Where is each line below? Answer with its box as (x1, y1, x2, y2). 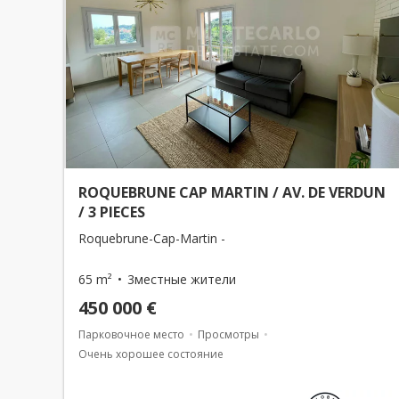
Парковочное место (78, 327, 184, 342)
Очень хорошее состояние (78, 346, 224, 362)
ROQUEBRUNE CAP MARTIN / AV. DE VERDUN (78, 183, 386, 202)
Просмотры (198, 327, 259, 342)
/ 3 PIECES (78, 202, 145, 222)
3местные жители (127, 271, 236, 288)
